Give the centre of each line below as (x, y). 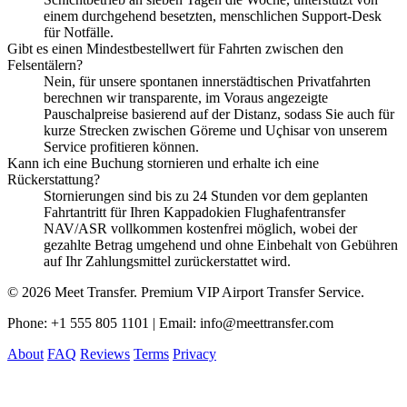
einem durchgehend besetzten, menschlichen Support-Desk (213, 15)
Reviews (105, 353)
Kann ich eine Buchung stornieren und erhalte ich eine (163, 163)
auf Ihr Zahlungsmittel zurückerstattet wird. (167, 261)
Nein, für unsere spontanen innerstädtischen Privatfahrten (207, 81)
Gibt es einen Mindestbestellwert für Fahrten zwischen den (175, 48)
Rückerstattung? (54, 179)
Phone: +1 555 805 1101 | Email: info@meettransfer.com (170, 323)
